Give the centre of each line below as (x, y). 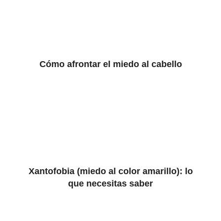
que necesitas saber (110, 184)
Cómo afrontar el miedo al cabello (110, 64)
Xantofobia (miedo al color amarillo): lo (110, 171)
